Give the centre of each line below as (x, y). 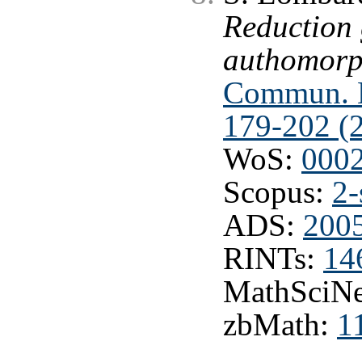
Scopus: (278, 193)
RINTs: (273, 259)
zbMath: (280, 325)
